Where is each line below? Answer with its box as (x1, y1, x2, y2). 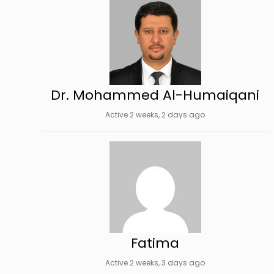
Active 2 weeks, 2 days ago (105, 109, 206, 120)
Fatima (131, 234, 180, 253)
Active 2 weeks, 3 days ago (105, 257, 206, 268)
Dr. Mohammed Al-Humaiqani (51, 86, 260, 105)
